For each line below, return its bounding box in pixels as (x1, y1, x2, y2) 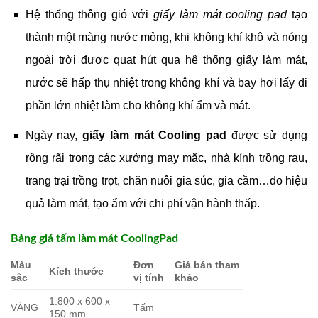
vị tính (133, 272, 165, 284)
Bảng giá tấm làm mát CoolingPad (11, 232, 178, 244)
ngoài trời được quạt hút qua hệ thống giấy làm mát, (25, 54, 307, 67)
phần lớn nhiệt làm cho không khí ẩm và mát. (25, 99, 251, 112)
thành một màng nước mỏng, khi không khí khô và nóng (25, 31, 307, 44)
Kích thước (49, 265, 104, 278)
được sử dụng (226, 128, 308, 141)
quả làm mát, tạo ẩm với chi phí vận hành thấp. (25, 197, 260, 209)
